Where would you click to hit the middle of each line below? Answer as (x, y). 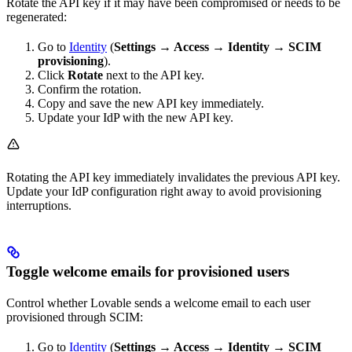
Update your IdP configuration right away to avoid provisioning (164, 192)
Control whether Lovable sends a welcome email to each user (158, 302)
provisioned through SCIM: (75, 317)
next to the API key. (154, 75)
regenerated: (37, 17)
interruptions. (39, 206)
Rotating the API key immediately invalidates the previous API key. (173, 178)
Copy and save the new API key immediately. (151, 104)
